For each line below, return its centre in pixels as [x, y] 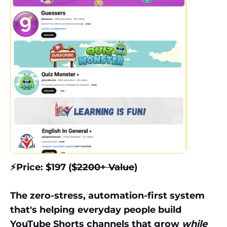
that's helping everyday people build [96, 210]
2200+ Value [106, 167]
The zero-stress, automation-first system [107, 196]
